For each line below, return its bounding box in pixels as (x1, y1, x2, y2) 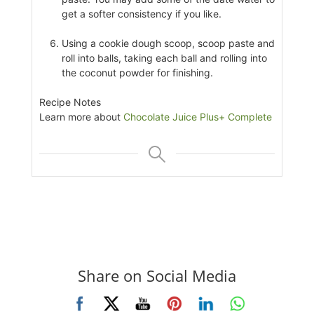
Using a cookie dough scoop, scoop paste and (61, 37, 275, 50)
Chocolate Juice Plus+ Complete (123, 111, 272, 123)
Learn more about (39, 111, 123, 123)
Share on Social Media (77, 265, 236, 287)
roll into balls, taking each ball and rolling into (61, 52, 267, 64)
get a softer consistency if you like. (61, 8, 221, 20)
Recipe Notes (39, 96, 101, 109)
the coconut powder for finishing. (61, 67, 213, 79)
